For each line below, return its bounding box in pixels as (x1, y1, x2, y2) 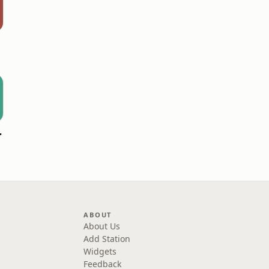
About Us (83, 220, 121, 232)
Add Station (83, 233, 131, 244)
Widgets (83, 246, 117, 257)
